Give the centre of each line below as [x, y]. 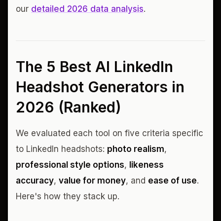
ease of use [172, 180]
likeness [147, 165]
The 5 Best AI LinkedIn [94, 66]
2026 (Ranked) [69, 107]
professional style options [70, 165]
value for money [92, 180]
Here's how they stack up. [68, 196]
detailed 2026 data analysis [87, 9]
